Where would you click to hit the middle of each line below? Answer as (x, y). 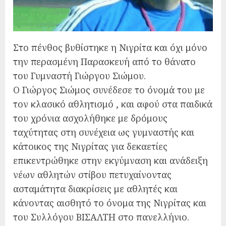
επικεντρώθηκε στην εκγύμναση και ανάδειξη (110, 160)
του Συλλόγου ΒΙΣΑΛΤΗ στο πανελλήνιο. (101, 217)
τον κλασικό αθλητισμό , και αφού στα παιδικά (113, 104)
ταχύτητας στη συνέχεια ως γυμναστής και (104, 132)
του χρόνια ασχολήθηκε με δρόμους (90, 118)
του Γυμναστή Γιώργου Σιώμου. (79, 75)
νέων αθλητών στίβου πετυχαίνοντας (92, 174)
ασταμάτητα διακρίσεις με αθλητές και (95, 188)
